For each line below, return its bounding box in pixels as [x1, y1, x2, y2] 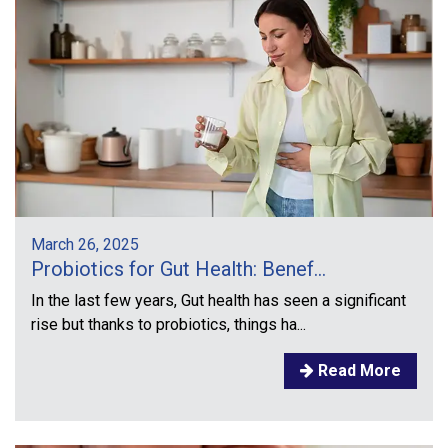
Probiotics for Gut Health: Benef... [31, 257, 326, 282]
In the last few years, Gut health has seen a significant [31, 291, 406, 311]
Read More [314, 361, 401, 381]
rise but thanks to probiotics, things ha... [31, 315, 306, 335]
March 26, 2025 [31, 235, 139, 255]
